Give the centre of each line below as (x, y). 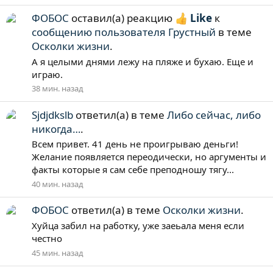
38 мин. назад (58, 89)
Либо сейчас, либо (214, 115)
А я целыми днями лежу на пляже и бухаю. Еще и (143, 61)
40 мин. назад (58, 184)
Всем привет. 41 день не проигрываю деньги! (135, 144)
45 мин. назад (58, 253)
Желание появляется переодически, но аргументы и (149, 157)
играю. (47, 74)
